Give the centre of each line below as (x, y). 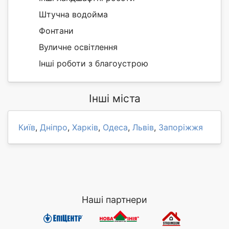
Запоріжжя (181, 128)
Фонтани (56, 31)
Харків (85, 128)
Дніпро (54, 128)
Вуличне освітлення (78, 47)
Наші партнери (114, 200)
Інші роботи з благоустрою (94, 64)
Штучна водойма (73, 15)
